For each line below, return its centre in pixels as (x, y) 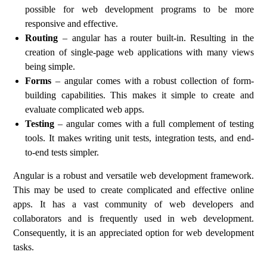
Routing (42, 38)
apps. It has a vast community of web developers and (133, 204)
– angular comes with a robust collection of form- (153, 81)
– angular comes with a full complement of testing (156, 124)
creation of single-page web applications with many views (139, 52)
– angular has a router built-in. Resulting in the (156, 38)
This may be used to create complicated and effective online (133, 190)
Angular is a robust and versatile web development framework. (133, 176)
